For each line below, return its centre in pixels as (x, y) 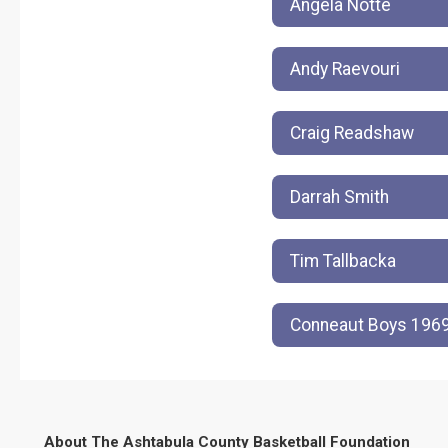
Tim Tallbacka (343, 260)
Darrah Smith (339, 196)
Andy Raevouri (345, 68)
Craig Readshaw (352, 132)
